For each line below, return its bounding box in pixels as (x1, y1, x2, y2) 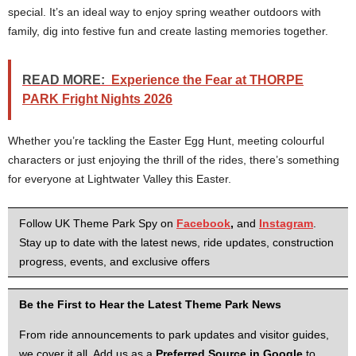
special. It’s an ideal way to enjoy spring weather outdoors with (8, 6, 321, 18)
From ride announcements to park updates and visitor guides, (19, 328, 329, 341)
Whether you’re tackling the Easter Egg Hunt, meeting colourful (8, 134, 324, 147)
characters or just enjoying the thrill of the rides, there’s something (8, 153, 339, 166)
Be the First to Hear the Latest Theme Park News (19, 298, 281, 311)
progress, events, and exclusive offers (19, 255, 210, 268)
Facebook (176, 217, 230, 230)
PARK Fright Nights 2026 (22, 92, 172, 106)
